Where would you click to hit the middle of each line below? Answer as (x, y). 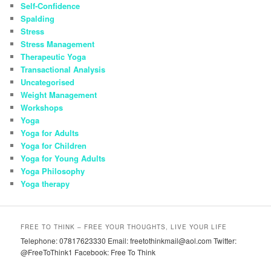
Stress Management (58, 44)
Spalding (38, 18)
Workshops (42, 107)
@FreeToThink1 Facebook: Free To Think (88, 252)
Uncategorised (48, 82)
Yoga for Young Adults (63, 158)
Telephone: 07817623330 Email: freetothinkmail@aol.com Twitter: (129, 241)
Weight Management (59, 94)
